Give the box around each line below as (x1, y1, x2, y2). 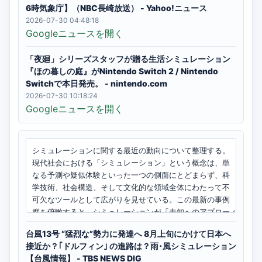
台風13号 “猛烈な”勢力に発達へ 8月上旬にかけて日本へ (26, 229, 231, 239)
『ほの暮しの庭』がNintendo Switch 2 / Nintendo (26, 66, 218, 76)
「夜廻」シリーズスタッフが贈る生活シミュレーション (26, 54, 230, 64)
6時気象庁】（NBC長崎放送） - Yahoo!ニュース (26, 3, 207, 13)
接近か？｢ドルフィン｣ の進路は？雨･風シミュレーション (26, 241, 236, 251)
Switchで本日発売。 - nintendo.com (26, 78, 167, 88)
